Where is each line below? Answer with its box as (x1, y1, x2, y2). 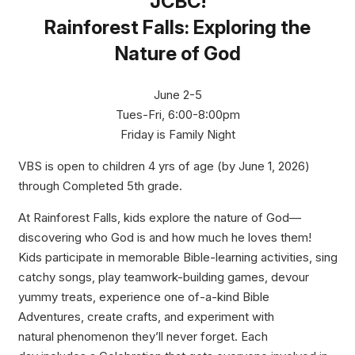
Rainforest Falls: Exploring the (44, 16, 311, 40)
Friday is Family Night (120, 126, 235, 142)
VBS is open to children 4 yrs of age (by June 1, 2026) (17, 158, 310, 174)
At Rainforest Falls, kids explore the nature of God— (17, 209, 301, 225)
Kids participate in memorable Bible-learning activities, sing (17, 249, 338, 265)
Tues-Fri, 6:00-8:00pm (115, 106, 240, 122)
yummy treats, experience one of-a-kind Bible (17, 288, 269, 304)
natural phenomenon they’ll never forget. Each (17, 328, 268, 344)
